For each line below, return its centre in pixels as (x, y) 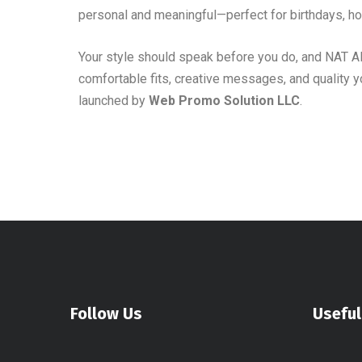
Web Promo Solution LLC (224, 101)
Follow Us (106, 314)
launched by (114, 101)
